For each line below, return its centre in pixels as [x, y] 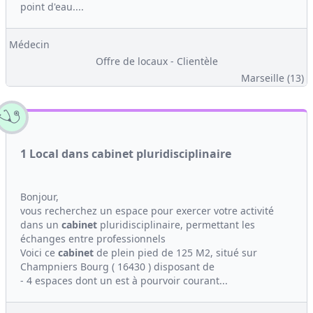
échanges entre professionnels [93, 239]
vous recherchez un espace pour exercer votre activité [147, 211]
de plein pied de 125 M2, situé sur [175, 253]
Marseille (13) [272, 78]
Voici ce [39, 253]
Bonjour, [39, 197]
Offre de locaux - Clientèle [156, 61]
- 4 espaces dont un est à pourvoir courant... [124, 281]
